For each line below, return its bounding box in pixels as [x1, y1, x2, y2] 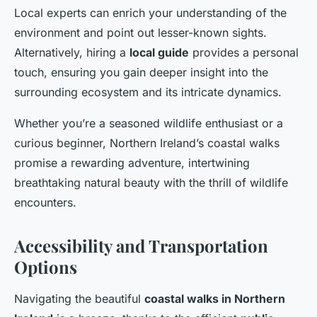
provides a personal [189, 45, 299, 60]
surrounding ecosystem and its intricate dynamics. [14, 85, 282, 100]
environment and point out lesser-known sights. [14, 25, 267, 40]
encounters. [14, 195, 76, 210]
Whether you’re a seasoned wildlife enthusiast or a [14, 116, 283, 131]
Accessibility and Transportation [14, 234, 268, 258]
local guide [129, 45, 189, 60]
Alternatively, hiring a [14, 45, 129, 60]
